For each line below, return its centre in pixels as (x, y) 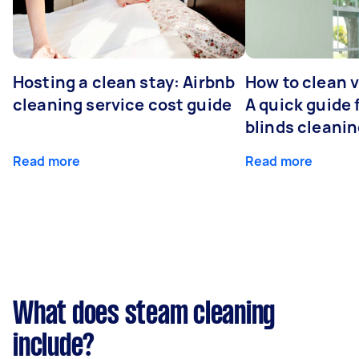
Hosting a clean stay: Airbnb (124, 82)
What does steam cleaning (144, 315)
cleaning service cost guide (123, 104)
